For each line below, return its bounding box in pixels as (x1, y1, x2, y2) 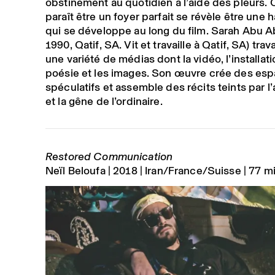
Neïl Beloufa (45, 162, 106, 179)
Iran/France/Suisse (145, 162, 241, 179)
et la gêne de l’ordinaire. (45, 93, 163, 109)
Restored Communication (45, 148, 173, 165)
